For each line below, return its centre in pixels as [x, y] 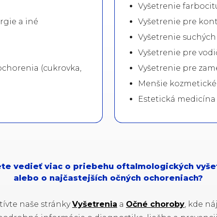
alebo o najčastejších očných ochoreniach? [108, 178]
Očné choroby [155, 204]
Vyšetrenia [94, 204]
